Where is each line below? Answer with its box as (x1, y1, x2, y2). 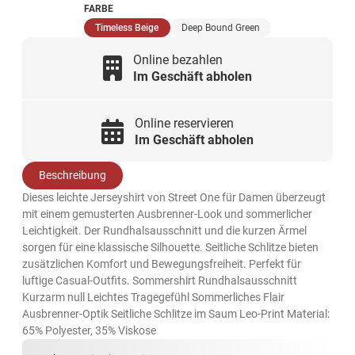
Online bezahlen (132, 52, 223, 68)
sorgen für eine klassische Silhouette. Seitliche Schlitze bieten (22, 241, 319, 254)
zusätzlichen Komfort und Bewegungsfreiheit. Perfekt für (22, 258, 302, 271)
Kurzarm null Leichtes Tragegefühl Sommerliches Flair (22, 291, 285, 304)
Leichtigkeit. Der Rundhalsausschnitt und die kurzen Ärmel (22, 224, 307, 238)
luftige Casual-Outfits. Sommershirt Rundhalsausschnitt (22, 274, 298, 288)
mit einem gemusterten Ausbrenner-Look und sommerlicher (22, 208, 313, 221)
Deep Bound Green (181, 21, 260, 33)
